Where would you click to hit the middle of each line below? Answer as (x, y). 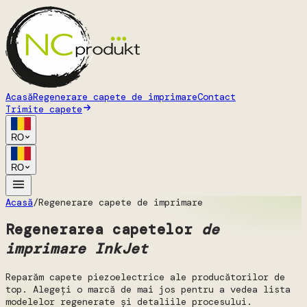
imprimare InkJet (77, 249)
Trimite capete (44, 109)
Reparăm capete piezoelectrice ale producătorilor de (145, 277)
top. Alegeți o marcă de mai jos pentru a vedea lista (148, 289)
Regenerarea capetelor (103, 230)
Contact (217, 97)
